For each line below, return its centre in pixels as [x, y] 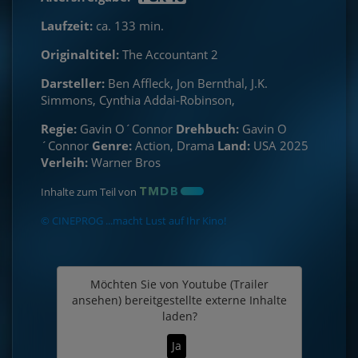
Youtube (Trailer [225, 284]
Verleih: [64, 162]
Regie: [59, 128]
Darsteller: [73, 83]
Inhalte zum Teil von [89, 191]
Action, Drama [175, 145]
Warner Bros [124, 162]
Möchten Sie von [136, 284]
